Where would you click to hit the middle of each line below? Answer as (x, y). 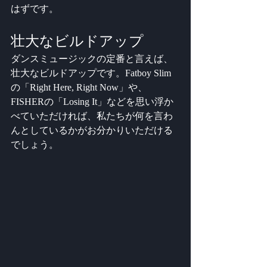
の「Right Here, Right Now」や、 (79, 88)
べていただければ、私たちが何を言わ (92, 116)
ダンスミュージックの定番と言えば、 (92, 59)
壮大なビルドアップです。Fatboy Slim (91, 73)
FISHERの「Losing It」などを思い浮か (92, 102)
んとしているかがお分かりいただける (92, 131)
